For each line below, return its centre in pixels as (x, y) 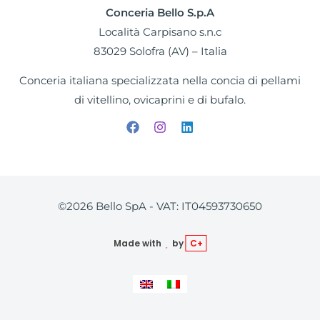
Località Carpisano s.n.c (160, 32)
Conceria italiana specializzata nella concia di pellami (160, 81)
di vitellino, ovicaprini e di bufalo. (160, 100)
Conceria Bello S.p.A (160, 12)
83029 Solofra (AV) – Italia (160, 51)
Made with (138, 243)
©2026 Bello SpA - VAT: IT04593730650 (160, 207)
